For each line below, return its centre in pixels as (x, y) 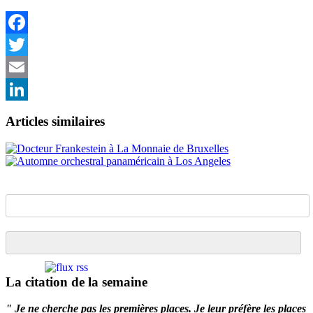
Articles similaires (55, 122)
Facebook (27, 45)
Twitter (21, 67)
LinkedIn (26, 112)
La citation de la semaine (77, 282)
